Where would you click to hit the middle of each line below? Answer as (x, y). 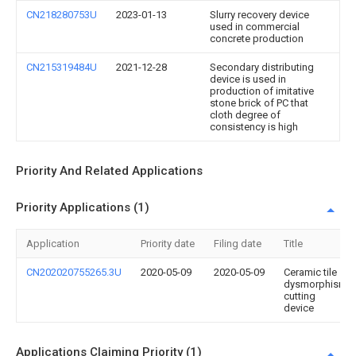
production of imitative (262, 91)
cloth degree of (245, 115)
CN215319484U (62, 67)
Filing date (238, 244)
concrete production (257, 39)
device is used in (248, 79)
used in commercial (255, 27)
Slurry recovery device (259, 15)
